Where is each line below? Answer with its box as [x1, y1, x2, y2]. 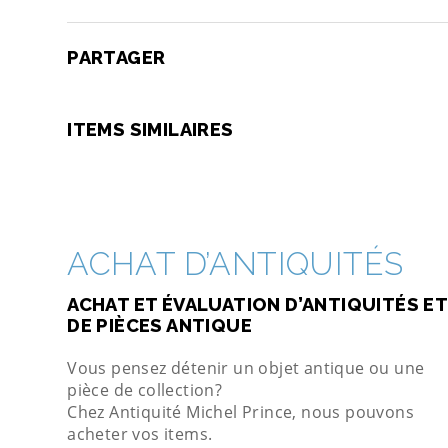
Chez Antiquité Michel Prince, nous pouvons [67, 401, 415, 424]
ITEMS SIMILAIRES [67, 118, 234, 140]
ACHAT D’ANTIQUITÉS [67, 245, 404, 283]
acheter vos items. [67, 423, 213, 446]
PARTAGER [67, 47, 166, 69]
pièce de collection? [67, 379, 223, 402]
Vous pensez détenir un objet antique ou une [67, 357, 425, 380]
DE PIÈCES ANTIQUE [67, 315, 253, 337]
